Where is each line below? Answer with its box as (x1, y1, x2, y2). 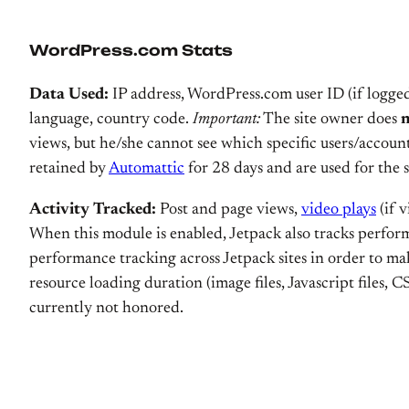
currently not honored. (29, 300, 184, 317)
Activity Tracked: (29, 202, 156, 218)
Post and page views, (156, 202, 301, 218)
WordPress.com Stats (29, 41, 233, 59)
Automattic (109, 161, 184, 177)
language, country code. (29, 111, 193, 128)
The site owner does (260, 111, 401, 128)
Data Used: (29, 87, 109, 103)
